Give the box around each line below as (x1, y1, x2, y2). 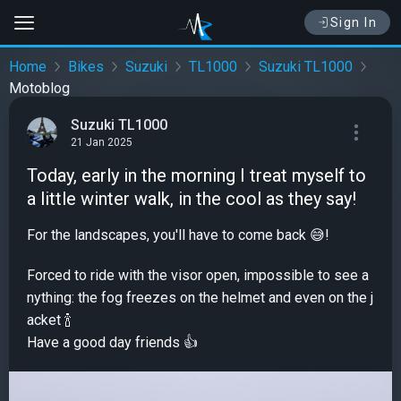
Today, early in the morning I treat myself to (27, 165, 366, 186)
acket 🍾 (27, 311, 72, 328)
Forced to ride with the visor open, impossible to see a (27, 267, 369, 284)
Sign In (329, 15, 377, 30)
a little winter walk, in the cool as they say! (27, 188, 356, 209)
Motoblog (9, 80, 70, 97)
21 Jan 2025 (71, 136, 132, 149)
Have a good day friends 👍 (27, 334, 198, 351)
